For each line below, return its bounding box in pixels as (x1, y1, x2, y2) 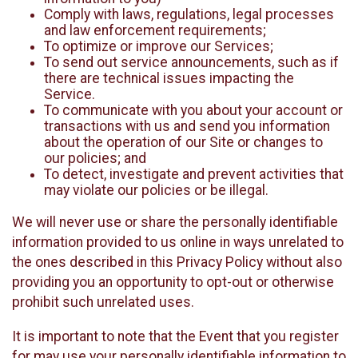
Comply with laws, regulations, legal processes (44, 6, 334, 23)
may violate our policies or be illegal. (44, 182, 268, 199)
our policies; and (44, 150, 146, 167)
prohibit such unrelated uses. (12, 294, 194, 310)
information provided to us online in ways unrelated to (12, 234, 344, 250)
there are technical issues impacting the (44, 70, 294, 87)
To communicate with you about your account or (44, 102, 343, 119)
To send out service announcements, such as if (44, 54, 339, 71)
